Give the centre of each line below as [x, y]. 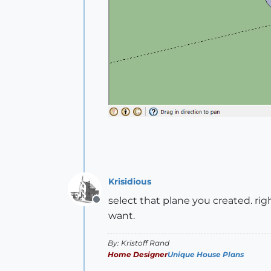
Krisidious [130, 181]
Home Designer [138, 255]
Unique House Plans [206, 255]
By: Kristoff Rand [139, 243]
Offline [112, 206]
